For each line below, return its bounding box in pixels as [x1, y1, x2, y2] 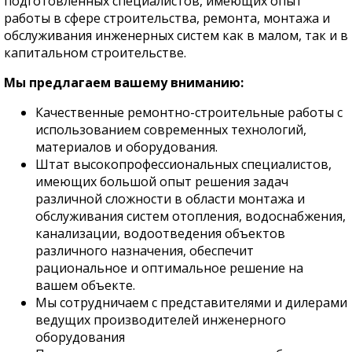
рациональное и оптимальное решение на [35, 259, 303, 277]
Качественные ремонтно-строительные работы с [35, 104, 343, 121]
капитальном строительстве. [4, 44, 186, 61]
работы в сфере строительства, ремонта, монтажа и [4, 9, 330, 27]
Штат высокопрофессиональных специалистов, [35, 156, 332, 173]
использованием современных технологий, [35, 121, 306, 138]
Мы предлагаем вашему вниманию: [4, 74, 244, 91]
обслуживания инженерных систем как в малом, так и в [4, 27, 348, 44]
